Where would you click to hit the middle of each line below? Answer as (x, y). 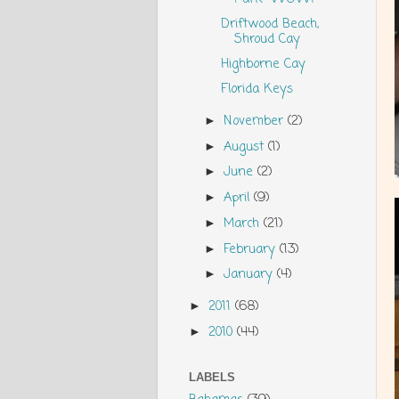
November (256, 121)
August (246, 147)
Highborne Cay (263, 64)
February (252, 249)
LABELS (212, 377)
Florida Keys (256, 89)
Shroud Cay (267, 40)
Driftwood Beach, (269, 24)
